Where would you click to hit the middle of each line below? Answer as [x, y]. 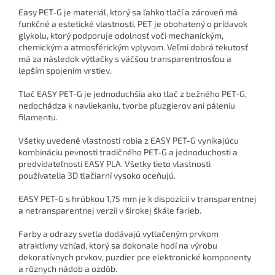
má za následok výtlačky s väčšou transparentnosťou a [125, 59]
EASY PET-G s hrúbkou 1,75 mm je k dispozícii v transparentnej [137, 199]
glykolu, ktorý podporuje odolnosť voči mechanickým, [121, 36]
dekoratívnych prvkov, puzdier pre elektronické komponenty [135, 257]
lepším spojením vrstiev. [65, 71]
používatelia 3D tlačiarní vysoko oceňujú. [97, 176]
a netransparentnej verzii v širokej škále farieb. [110, 211]
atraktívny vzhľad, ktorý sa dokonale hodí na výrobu [118, 246]
